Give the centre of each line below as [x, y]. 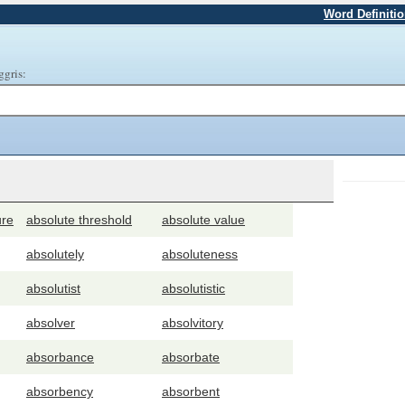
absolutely [55, 254]
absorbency [60, 391]
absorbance [60, 357]
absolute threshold [79, 220]
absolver [51, 323]
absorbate [191, 357]
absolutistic [193, 288]
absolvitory [193, 323]
